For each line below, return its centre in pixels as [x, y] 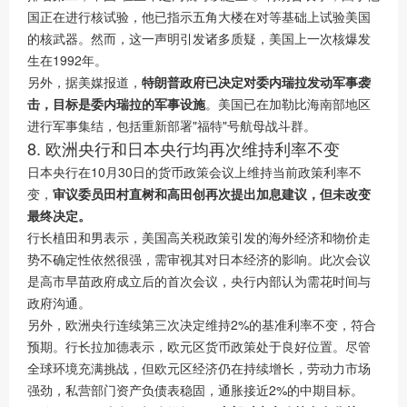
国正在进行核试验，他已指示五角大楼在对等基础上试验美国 [199, 17]
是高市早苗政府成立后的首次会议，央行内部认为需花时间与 [199, 281]
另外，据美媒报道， [84, 82]
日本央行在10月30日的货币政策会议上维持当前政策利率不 [194, 172]
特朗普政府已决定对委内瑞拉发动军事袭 [256, 82]
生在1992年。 [67, 60]
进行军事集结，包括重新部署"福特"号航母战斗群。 [172, 126]
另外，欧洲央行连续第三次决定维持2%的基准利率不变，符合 [202, 325]
